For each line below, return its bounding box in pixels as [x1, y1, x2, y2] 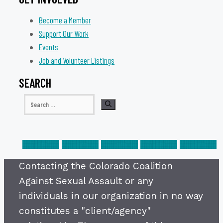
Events [39, 42, 58, 52]
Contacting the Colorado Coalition [19, 160, 173, 172]
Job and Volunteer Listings [39, 55, 114, 66]
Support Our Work [39, 28, 89, 39]
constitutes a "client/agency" [19, 205, 151, 217]
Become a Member [39, 15, 91, 25]
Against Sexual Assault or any [19, 175, 153, 187]
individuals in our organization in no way [19, 190, 203, 202]
